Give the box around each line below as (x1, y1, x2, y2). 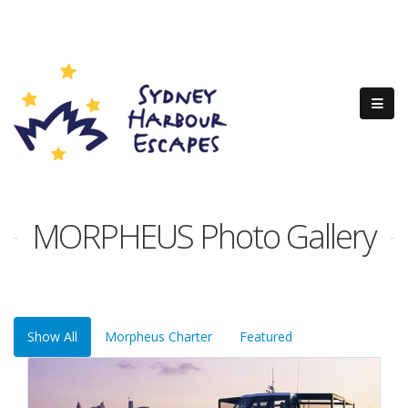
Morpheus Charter (105, 328, 212, 345)
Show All (27, 328, 77, 345)
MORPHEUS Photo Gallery (32, 214, 376, 259)
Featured (240, 328, 292, 345)
